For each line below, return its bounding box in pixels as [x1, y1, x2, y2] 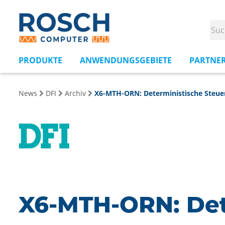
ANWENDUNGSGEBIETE [80, 55, 172, 66]
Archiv [65, 88, 86, 98]
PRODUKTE [19, 55, 62, 66]
